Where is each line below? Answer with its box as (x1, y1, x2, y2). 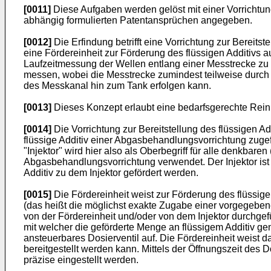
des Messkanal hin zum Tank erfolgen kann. (24, 80, 211, 91)
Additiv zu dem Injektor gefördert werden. (24, 168, 198, 178)
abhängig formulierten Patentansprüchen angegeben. (24, 15, 252, 25)
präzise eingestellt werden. (24, 255, 139, 265)
